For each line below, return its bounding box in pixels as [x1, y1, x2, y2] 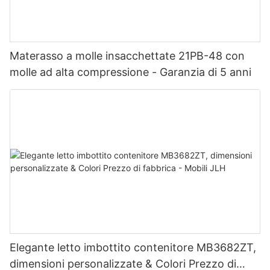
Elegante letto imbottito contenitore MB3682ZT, [10, 241, 256, 254]
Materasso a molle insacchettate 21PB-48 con [10, 49, 245, 62]
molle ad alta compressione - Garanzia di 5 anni [10, 65, 251, 78]
